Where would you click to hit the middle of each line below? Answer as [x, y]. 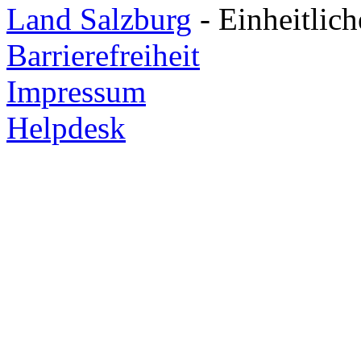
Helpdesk [66, 127]
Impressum [76, 91]
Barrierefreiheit [103, 55]
